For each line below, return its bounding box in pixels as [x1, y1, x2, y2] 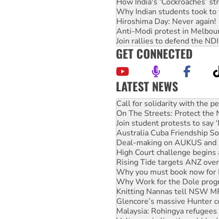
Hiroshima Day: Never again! [116, 16, 216, 27]
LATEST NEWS [116, 77, 178, 95]
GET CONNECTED [116, 44, 193, 62]
